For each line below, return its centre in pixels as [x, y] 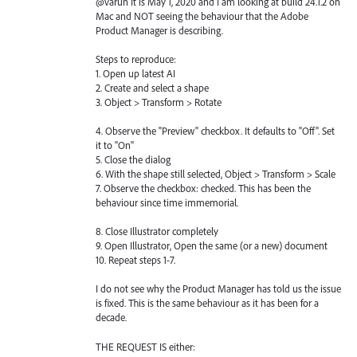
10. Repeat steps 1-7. [135, 260]
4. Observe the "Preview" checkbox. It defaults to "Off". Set [215, 131]
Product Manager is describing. [159, 30]
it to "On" [115, 145]
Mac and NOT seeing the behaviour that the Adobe [202, 16]
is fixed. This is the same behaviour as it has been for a [207, 303]
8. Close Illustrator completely [157, 231]
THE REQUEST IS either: [145, 346]
